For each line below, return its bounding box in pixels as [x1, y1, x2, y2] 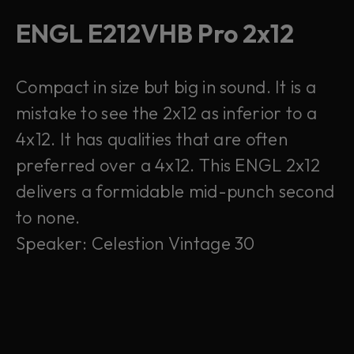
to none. [16, 205, 81, 228]
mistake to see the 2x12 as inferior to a [16, 101, 317, 124]
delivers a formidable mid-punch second [16, 179, 335, 202]
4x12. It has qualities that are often [16, 127, 288, 150]
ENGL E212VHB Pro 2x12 [16, 17, 294, 49]
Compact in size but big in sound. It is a [16, 75, 317, 98]
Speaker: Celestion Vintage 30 [16, 232, 255, 254]
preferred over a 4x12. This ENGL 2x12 [16, 153, 321, 176]
